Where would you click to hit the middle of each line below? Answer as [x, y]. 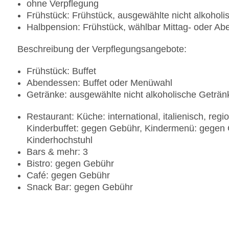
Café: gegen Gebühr [68, 176]
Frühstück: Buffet [61, 71]
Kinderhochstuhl [60, 140]
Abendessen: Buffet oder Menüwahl [99, 83]
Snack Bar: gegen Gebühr [80, 187]
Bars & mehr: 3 [57, 152]
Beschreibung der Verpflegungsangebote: [102, 49]
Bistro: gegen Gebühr [70, 164]
